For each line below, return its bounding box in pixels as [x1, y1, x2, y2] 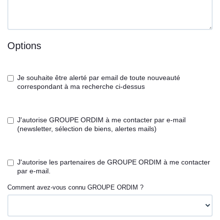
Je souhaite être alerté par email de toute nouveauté [17, 74, 180, 82]
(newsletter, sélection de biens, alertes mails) [17, 125, 157, 133]
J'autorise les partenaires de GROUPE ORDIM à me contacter [17, 158, 210, 166]
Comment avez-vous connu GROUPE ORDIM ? [7, 184, 143, 191]
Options [7, 40, 41, 51]
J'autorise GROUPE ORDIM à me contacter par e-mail [17, 116, 186, 124]
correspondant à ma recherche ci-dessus [17, 82, 145, 90]
